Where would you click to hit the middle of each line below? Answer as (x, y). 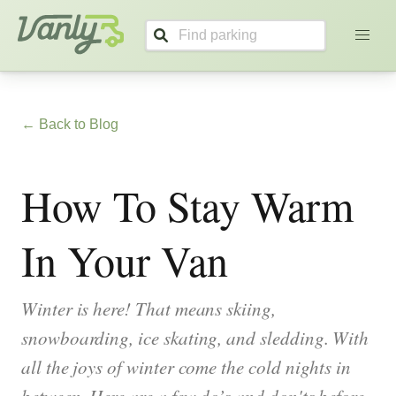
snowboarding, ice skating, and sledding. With (195, 338)
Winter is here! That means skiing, (148, 308)
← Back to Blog (70, 124)
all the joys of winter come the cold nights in (187, 367)
